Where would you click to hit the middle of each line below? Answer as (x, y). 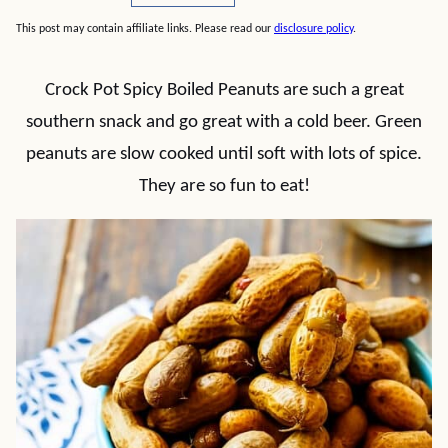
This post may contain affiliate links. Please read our (145, 29)
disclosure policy (313, 29)
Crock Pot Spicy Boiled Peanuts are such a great (224, 90)
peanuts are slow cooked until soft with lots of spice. (224, 154)
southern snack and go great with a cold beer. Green (224, 122)
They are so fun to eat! (224, 186)
